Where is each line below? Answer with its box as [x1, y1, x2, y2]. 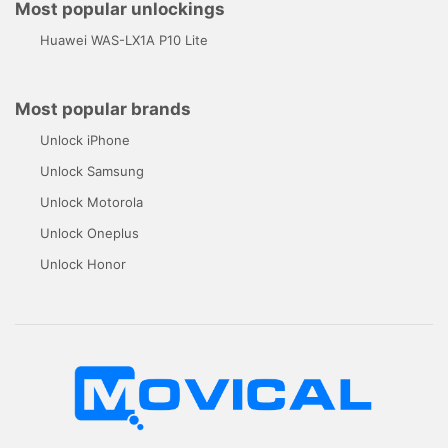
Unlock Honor [40, 255, 126, 272]
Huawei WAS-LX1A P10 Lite [40, 31, 208, 48]
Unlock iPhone [40, 131, 130, 148]
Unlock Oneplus [40, 224, 139, 241]
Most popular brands [15, 98, 191, 119]
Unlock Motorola [40, 193, 143, 210]
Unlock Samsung [40, 162, 144, 179]
